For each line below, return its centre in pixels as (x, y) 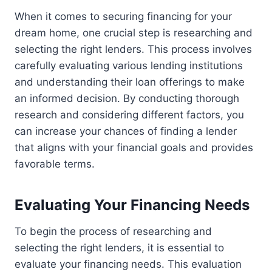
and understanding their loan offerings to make (130, 82)
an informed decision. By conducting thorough (127, 99)
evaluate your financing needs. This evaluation (128, 264)
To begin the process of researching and (113, 232)
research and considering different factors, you (129, 115)
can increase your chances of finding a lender (126, 131)
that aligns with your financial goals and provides (134, 148)
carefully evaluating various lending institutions (129, 66)
